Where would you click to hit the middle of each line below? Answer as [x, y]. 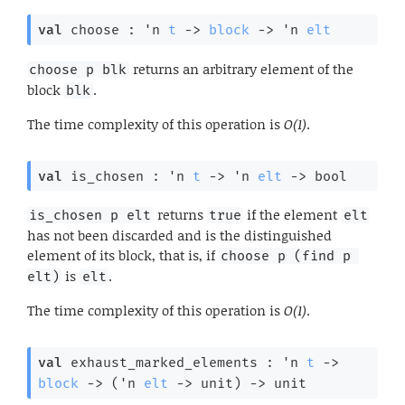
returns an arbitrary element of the [241, 68]
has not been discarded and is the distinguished [179, 235]
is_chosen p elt [90, 216]
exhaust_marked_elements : [172, 363]
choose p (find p [286, 256]
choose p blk [78, 69]
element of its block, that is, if [123, 255]
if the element [292, 215]
